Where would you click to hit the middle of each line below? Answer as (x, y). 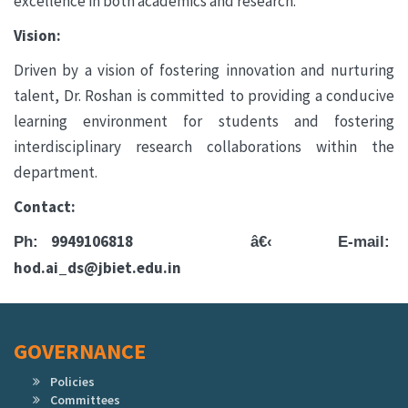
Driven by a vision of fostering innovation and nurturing (204, 71)
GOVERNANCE (80, 352)
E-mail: (360, 242)
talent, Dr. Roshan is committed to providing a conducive (204, 96)
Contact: (45, 207)
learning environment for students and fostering (204, 122)
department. (56, 173)
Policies (72, 382)
